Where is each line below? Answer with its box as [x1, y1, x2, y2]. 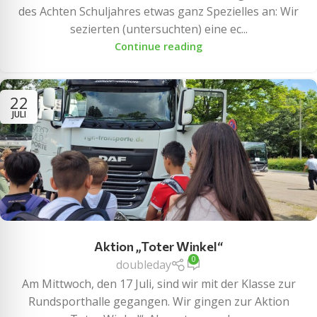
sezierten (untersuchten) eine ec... [69, 21, 248, 38]
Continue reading [115, 40, 202, 54]
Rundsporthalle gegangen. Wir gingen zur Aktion [28, 293, 289, 309]
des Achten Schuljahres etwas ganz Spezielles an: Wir [18, 4, 299, 20]
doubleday [115, 257, 171, 272]
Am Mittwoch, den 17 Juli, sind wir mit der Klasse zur [21, 275, 296, 292]
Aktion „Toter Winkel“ [94, 238, 223, 255]
